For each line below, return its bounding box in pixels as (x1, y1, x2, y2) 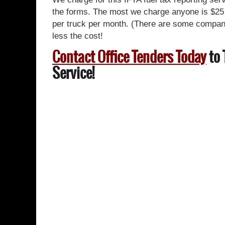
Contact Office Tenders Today (52, 46, 206, 67)
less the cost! (52, 31, 103, 41)
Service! (52, 62, 94, 83)
